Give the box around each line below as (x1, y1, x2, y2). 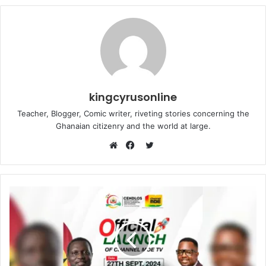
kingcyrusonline (89, 89, 177, 104)
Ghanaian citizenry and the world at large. (55, 121, 211, 131)
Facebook (132, 153, 173, 165)
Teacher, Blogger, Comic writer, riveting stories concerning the (17, 108, 249, 118)
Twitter (153, 138, 183, 150)
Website (116, 153, 150, 165)
